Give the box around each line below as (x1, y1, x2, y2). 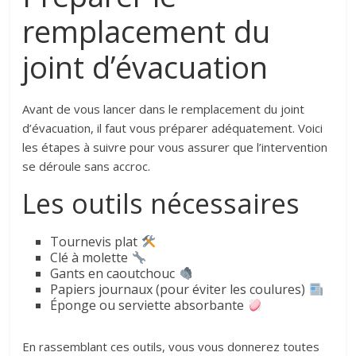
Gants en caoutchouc (50, 265, 179, 283)
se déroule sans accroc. (22, 158, 151, 175)
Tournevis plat (50, 233, 141, 251)
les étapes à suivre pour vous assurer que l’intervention (22, 139, 328, 156)
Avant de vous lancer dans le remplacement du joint (22, 101, 305, 118)
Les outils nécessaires (22, 185, 300, 222)
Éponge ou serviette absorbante (50, 296, 248, 315)
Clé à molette (50, 249, 132, 267)
